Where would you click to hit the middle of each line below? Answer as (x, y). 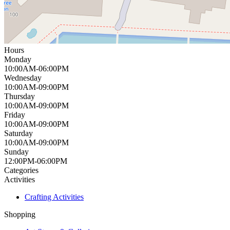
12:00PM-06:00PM (36, 161)
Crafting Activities (54, 197)
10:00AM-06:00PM (36, 68)
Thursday (20, 96)
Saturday (18, 133)
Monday (18, 59)
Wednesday (23, 78)
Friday (15, 114)
